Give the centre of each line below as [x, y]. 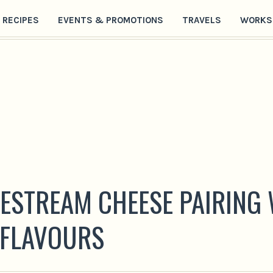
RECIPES [20, 20]
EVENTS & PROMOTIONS [110, 20]
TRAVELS [201, 20]
